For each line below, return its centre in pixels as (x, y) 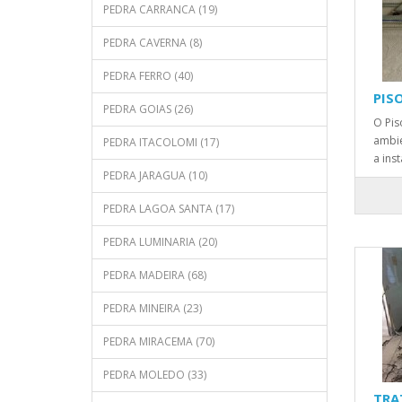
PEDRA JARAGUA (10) (155, 175)
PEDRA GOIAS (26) (148, 109)
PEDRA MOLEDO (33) (155, 375)
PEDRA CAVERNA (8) (153, 43)
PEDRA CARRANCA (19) (160, 9)
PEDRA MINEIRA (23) (153, 308)
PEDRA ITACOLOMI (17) (161, 142)
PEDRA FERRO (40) (148, 76)
